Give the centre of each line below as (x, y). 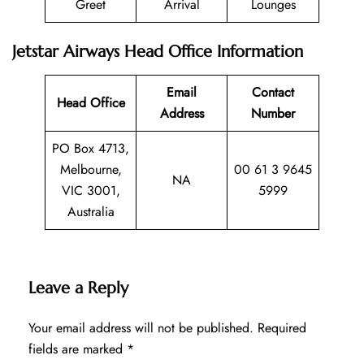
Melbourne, (91, 169)
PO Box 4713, (91, 148)
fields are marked (78, 349)
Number (273, 113)
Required (282, 327)
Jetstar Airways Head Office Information (158, 51)
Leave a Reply (78, 288)
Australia (91, 211)
